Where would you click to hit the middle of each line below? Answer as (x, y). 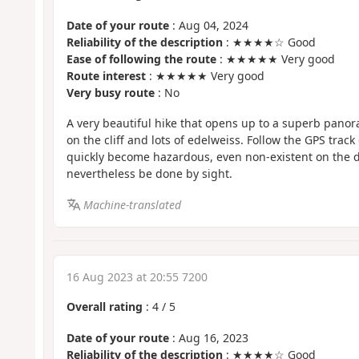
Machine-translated (133, 204)
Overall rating (104, 307)
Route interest (106, 75)
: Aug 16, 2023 (208, 337)
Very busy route (110, 92)
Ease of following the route (141, 58)
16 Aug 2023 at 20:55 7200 (137, 277)
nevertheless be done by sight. (149, 174)
